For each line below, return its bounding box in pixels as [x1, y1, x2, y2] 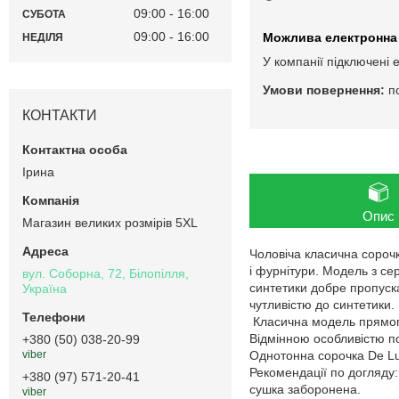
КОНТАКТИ [22, 107, 97, 123]
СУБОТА [22, 7, 66, 20]
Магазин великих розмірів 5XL [22, 215, 198, 230]
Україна [22, 281, 67, 296]
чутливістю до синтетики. [249, 297, 395, 313]
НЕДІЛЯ [22, 30, 63, 44]
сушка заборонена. [249, 382, 361, 397]
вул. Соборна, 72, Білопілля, [22, 265, 189, 281]
